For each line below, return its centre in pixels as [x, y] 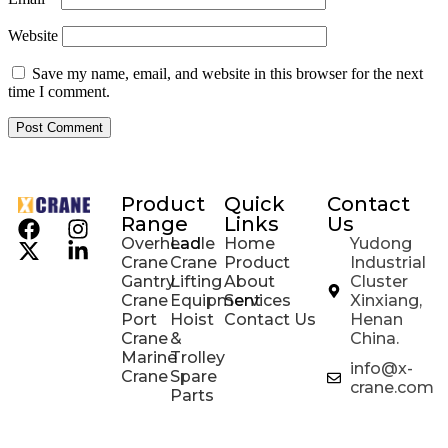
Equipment [215, 301]
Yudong [380, 244]
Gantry [148, 282]
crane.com [391, 388]
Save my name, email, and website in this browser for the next [227, 74]
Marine [149, 358]
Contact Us [270, 320]
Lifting [195, 282]
